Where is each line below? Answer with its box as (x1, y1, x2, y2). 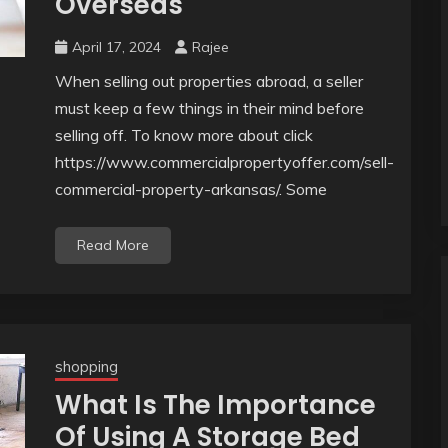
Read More (76, 236, 149, 255)
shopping (54, 357, 118, 377)
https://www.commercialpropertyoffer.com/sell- (54, 152, 394, 173)
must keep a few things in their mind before (54, 98, 364, 119)
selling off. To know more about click (54, 125, 313, 146)
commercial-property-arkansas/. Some (54, 179, 327, 200)
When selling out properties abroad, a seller (54, 71, 363, 92)
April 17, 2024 (71, 38, 161, 57)
